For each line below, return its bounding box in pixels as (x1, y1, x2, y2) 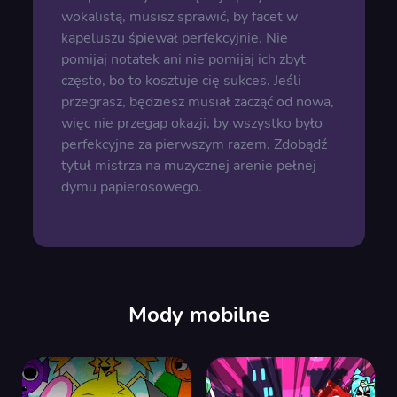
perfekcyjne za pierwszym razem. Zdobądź (60, 135, 327, 154)
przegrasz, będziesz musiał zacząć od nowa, (60, 92, 334, 112)
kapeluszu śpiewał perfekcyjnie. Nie (60, 28, 288, 48)
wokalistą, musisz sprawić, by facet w (60, 7, 298, 27)
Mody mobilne (128, 300, 269, 329)
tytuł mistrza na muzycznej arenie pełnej (60, 156, 316, 175)
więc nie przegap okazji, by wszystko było (60, 113, 323, 133)
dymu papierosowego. (60, 177, 202, 197)
